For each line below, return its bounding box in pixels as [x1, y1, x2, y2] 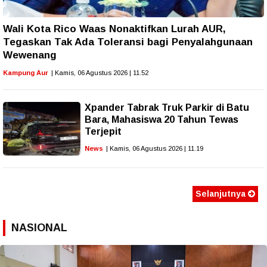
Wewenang [3, 49, 57, 61]
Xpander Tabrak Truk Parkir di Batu [85, 103, 249, 113]
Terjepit [85, 126, 122, 137]
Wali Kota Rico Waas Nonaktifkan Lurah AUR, [3, 23, 226, 35]
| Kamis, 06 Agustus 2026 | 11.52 [51, 69, 148, 77]
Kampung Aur [3, 69, 48, 77]
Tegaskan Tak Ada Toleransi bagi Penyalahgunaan [3, 36, 253, 48]
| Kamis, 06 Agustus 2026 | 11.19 [106, 145, 203, 153]
